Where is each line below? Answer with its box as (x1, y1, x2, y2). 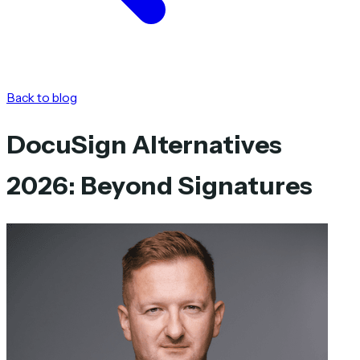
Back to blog (6, 90, 77, 105)
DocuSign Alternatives (6, 129, 282, 160)
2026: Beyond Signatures (6, 170, 313, 201)
